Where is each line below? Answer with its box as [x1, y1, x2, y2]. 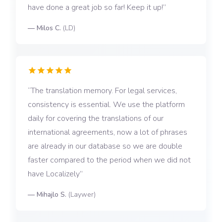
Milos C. [37, 23, 61, 33]
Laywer [70, 190, 94, 200]
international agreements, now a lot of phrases [28, 127, 187, 138]
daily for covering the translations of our [28, 113, 164, 124]
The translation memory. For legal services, [31, 85, 177, 97]
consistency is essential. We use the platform [28, 99, 185, 111]
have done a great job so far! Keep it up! [28, 2, 163, 13]
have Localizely [28, 168, 80, 180]
